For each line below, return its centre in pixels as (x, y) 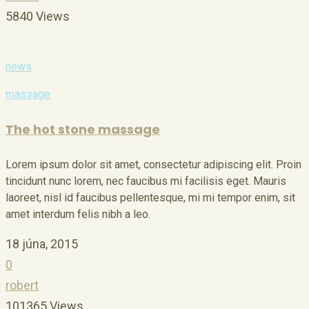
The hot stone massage (83, 130)
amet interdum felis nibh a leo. (78, 215)
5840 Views (38, 17)
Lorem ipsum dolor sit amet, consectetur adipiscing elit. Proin (153, 165)
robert (22, 286)
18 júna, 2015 (42, 244)
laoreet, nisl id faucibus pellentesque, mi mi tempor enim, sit (150, 198)
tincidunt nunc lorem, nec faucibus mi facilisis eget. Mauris (146, 181)
